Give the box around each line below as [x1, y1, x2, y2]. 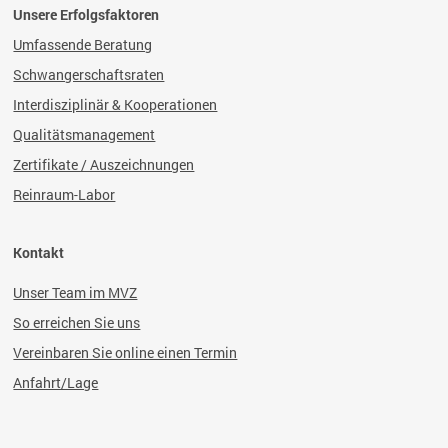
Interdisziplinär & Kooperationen [13, 95, 218, 114]
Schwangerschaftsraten [13, 65, 165, 84]
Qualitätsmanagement [13, 125, 156, 144]
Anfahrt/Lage [13, 373, 99, 392]
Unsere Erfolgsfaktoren [13, 5, 160, 24]
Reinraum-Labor [13, 185, 116, 204]
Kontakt [13, 243, 65, 262]
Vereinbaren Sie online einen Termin [13, 343, 238, 362]
